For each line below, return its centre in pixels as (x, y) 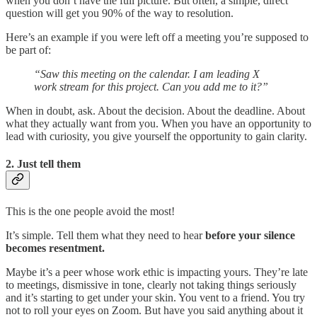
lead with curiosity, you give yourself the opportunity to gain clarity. (156, 137)
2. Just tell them (43, 164)
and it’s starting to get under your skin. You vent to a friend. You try (155, 297)
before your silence (250, 235)
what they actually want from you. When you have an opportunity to (158, 124)
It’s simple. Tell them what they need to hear (105, 235)
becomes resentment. (55, 248)
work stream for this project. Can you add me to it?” (151, 87)
